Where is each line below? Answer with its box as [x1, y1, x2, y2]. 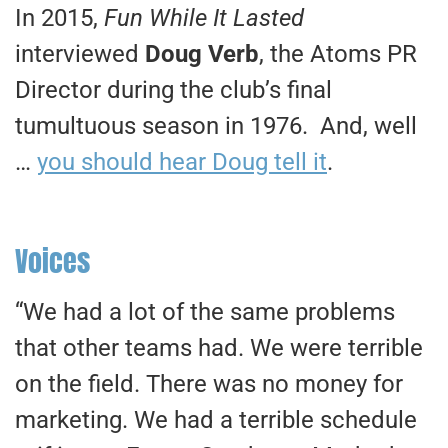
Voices [15, 240, 90, 283]
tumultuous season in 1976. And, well [15, 112, 417, 141]
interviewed [15, 40, 145, 69]
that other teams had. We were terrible [15, 334, 423, 363]
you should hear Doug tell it [37, 148, 327, 177]
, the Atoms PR [259, 40, 417, 69]
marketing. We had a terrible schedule [15, 406, 417, 435]
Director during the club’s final [15, 76, 332, 105]
